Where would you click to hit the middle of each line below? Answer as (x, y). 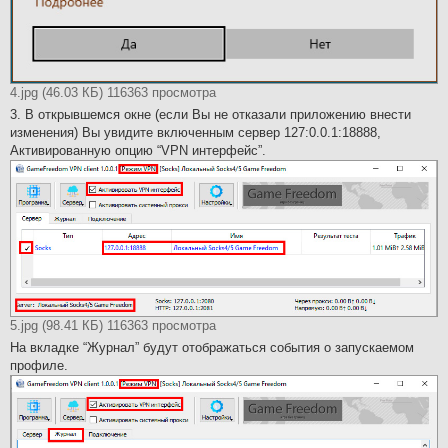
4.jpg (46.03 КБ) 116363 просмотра (113, 92)
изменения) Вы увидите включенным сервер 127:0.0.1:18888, (195, 132)
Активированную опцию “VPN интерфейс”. (138, 150)
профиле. (39, 365)
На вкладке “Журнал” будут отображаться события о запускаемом (212, 347)
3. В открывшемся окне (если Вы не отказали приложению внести (210, 114)
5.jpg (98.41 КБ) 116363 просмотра (113, 325)
